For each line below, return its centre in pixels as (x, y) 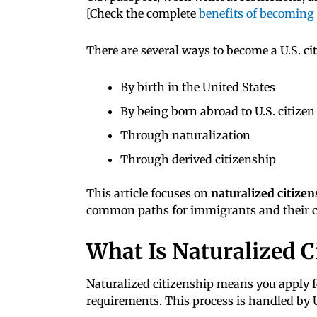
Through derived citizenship (198, 159)
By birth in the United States (198, 87)
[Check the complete (143, 13)
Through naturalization (185, 135)
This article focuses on (149, 193)
